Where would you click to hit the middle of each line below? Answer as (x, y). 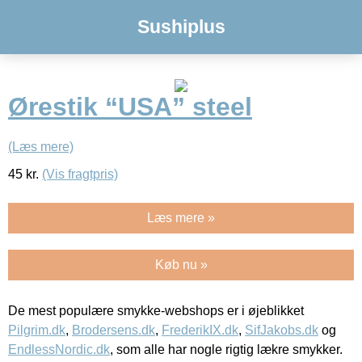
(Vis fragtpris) (80, 174)
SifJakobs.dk (282, 330)
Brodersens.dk (114, 330)
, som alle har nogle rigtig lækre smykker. (226, 349)
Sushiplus (181, 27)
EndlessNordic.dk (59, 349)
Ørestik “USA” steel (130, 107)
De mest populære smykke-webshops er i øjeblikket (156, 310)
